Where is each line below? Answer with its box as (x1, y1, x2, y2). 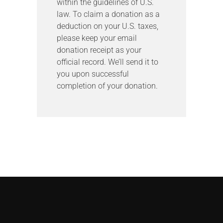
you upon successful (57, 69, 129, 79)
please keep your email (57, 33, 137, 43)
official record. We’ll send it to (57, 57, 158, 67)
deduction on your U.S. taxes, (57, 21, 158, 31)
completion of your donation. (57, 81, 158, 91)
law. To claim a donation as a (57, 9, 160, 19)
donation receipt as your (57, 45, 141, 55)
